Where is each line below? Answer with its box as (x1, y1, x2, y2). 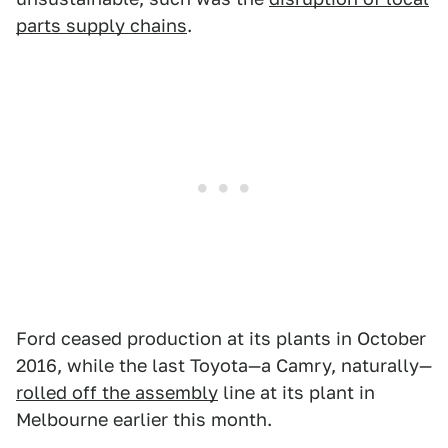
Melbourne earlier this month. (16, 409, 272, 430)
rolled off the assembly (16, 382, 218, 403)
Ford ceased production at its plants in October (16, 328, 426, 349)
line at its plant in (218, 382, 375, 403)
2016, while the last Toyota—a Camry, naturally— (16, 355, 432, 376)
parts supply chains (16, 15, 187, 36)
